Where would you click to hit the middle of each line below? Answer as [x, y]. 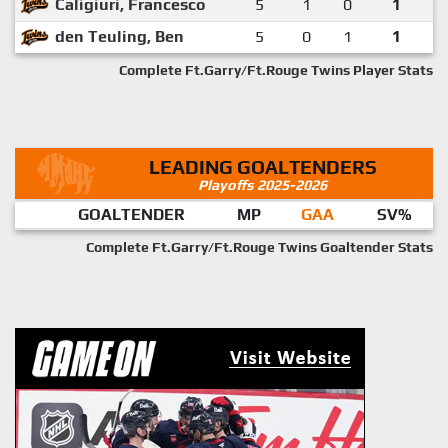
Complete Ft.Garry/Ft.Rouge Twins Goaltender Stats [259, 246]
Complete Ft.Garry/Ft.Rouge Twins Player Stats [276, 69]
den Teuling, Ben [119, 36]
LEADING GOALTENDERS [262, 166]
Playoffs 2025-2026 [263, 184]
